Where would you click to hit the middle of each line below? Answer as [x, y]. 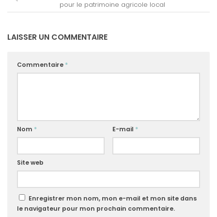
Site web [30, 163]
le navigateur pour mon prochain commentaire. [96, 209]
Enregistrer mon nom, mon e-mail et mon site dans [113, 199]
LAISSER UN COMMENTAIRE [57, 37]
